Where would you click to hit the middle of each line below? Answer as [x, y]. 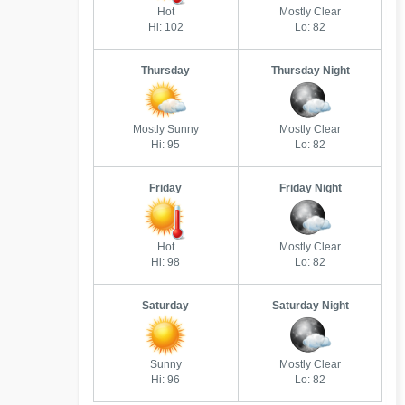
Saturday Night [310, 306]
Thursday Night [310, 71]
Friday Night [310, 188]
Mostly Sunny [165, 129]
